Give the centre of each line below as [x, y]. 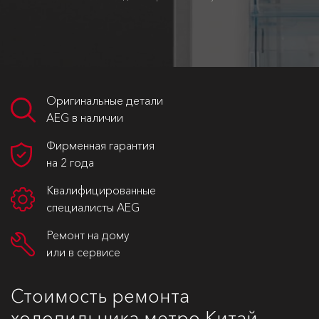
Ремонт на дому [88, 235]
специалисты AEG [93, 207]
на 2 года [70, 162]
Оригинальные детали [105, 100]
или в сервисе [83, 252]
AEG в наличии [85, 117]
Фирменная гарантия [100, 145]
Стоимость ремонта [100, 296]
